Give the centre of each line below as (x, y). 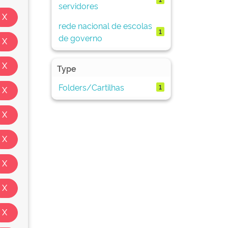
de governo (80, 37)
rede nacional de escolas (105, 25)
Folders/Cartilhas (91, 87)
